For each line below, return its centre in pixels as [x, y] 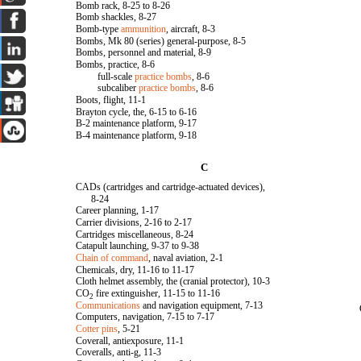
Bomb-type [99, 29]
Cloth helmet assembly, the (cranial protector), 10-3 [173, 281]
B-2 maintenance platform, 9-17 [137, 123]
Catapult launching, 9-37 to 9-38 [138, 246]
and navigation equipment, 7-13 [202, 305]
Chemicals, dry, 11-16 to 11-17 [135, 270]
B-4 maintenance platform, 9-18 [137, 135]
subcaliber [118, 88]
